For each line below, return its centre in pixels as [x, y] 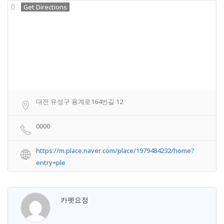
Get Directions [45, 7]
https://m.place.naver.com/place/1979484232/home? [115, 150]
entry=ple [51, 162]
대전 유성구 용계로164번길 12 [79, 101]
